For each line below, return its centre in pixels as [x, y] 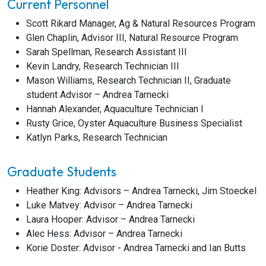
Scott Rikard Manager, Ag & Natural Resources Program [141, 23]
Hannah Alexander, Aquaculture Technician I [115, 109]
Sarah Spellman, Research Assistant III [107, 52]
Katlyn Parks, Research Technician [97, 137]
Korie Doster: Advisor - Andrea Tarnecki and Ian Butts [136, 248]
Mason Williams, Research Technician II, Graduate [129, 80]
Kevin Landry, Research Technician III [103, 66]
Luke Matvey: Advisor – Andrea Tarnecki [109, 205]
